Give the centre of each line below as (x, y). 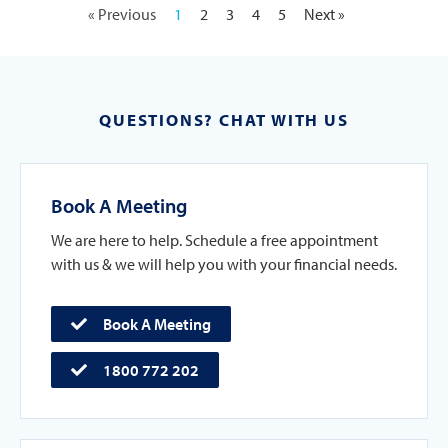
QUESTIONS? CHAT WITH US (224, 119)
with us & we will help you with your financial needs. (224, 264)
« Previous (122, 14)
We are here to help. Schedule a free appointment (214, 240)
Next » (324, 14)
